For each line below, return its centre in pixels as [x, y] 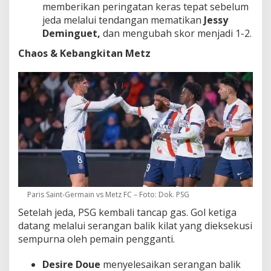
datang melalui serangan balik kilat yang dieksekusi [135, 225]
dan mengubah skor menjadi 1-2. [177, 33]
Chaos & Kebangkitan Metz [84, 54]
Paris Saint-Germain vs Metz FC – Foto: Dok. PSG [108, 194]
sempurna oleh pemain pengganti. [96, 239]
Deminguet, [73, 33]
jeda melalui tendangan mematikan [123, 20]
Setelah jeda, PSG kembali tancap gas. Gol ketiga [127, 212]
